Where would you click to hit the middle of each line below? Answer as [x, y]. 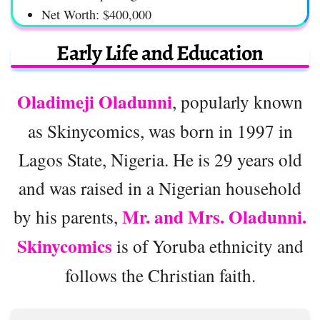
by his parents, [68, 216]
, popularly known [237, 101]
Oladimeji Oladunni [95, 101]
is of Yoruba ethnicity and [207, 245]
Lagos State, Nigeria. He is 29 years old [160, 159]
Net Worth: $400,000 [96, 14]
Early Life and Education [160, 52]
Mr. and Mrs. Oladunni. [214, 216]
